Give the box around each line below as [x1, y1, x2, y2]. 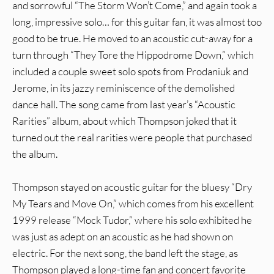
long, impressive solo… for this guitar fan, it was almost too [12, 15, 262, 29]
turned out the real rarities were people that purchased [12, 131, 252, 144]
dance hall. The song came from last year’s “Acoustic [12, 98, 235, 111]
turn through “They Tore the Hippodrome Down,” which [12, 48, 254, 62]
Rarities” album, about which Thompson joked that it [12, 114, 237, 128]
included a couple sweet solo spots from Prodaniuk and [12, 65, 248, 78]
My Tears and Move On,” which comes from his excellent [12, 197, 254, 210]
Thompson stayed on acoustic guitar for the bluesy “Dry [12, 180, 252, 194]
